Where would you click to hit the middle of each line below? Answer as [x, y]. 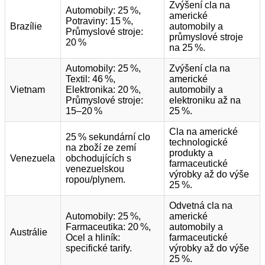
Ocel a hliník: [93, 238]
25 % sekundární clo [108, 137]
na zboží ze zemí [101, 148]
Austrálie [29, 232]
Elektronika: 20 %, [103, 90]
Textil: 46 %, [91, 79]
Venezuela [33, 159]
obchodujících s [98, 159]
